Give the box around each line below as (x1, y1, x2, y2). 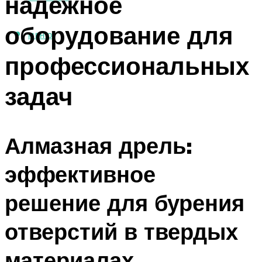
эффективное (5, 160, 156, 189)
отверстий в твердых (5, 217, 238, 246)
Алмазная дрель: (5, 131, 192, 160)
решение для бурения (5, 188, 244, 218)
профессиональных (5, 50, 249, 81)
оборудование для (5, 19, 233, 50)
